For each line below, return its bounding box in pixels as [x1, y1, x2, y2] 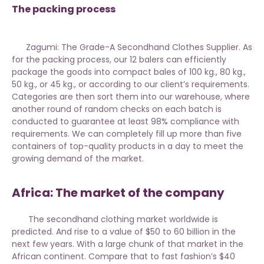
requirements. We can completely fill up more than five [12, 128, 242, 140]
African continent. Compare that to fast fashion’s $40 [12, 250, 235, 263]
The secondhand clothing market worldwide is [12, 213, 218, 226]
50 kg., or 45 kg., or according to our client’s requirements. [12, 78, 249, 91]
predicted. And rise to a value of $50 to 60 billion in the [12, 226, 236, 238]
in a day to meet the [156, 140, 243, 153]
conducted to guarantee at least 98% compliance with [12, 115, 239, 128]
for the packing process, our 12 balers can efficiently [12, 54, 226, 66]
